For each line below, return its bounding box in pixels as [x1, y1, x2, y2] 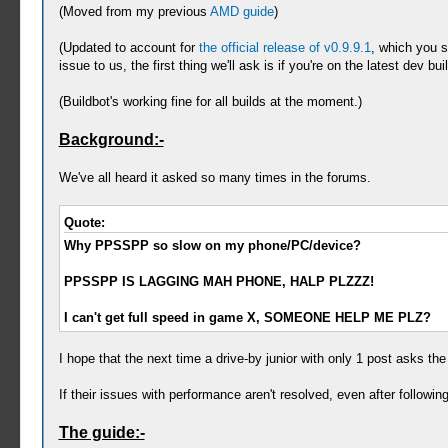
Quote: [63, 215, 105, 230]
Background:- [58, 131, 164, 148]
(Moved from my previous [58, 4, 210, 19]
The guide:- [58, 424, 145, 441]
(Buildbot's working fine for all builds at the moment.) [58, 94, 362, 109]
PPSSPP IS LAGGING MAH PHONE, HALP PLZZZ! [63, 274, 374, 289]
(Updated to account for [58, 40, 199, 55]
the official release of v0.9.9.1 [198, 40, 371, 55]
